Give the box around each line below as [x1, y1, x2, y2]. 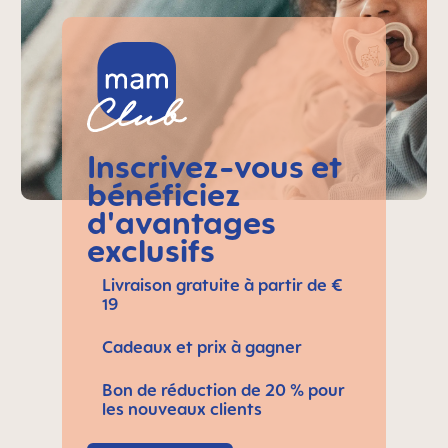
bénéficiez [86, 175, 241, 214]
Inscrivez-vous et [86, 147, 342, 186]
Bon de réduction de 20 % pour [101, 380, 345, 401]
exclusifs [86, 231, 215, 270]
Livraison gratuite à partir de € [101, 275, 343, 296]
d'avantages [86, 203, 276, 242]
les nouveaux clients [101, 399, 262, 420]
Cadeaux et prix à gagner [101, 337, 302, 358]
